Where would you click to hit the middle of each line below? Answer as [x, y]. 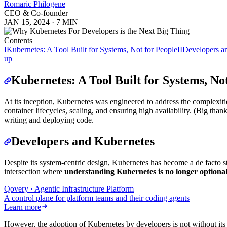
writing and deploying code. [49, 120]
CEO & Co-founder [36, 13]
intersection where [34, 172]
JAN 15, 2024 [27, 22]
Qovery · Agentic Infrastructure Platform [69, 189]
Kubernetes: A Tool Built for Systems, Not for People [92, 49]
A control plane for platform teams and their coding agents [97, 198]
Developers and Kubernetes [83, 141]
